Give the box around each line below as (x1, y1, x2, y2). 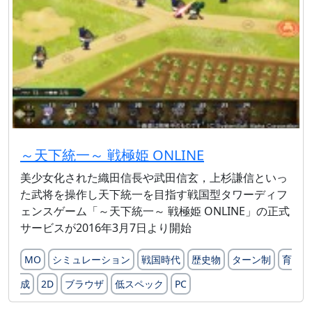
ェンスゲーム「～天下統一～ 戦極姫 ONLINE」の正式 (20, 203, 290, 219)
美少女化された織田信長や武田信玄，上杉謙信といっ (20, 169, 288, 185)
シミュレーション (52, 252, 130, 266)
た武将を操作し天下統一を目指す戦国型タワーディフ (20, 186, 288, 202)
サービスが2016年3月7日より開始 (20, 219, 192, 235)
